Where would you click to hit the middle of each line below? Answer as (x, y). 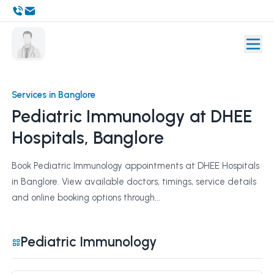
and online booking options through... (86, 198)
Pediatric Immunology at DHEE (131, 116)
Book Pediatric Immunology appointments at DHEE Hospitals (135, 166)
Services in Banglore (53, 94)
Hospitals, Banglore (87, 138)
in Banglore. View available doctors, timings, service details (134, 182)
